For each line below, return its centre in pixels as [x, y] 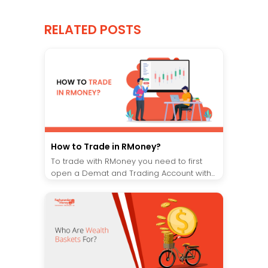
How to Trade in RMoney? [106, 146]
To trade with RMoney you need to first [127, 161]
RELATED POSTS [93, 30]
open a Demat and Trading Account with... [133, 173]
